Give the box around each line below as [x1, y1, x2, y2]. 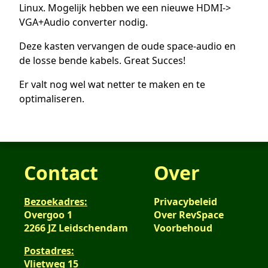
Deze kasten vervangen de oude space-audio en [19, 39, 236, 53]
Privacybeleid [153, 195, 217, 209]
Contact [24, 160, 98, 186]
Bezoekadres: [24, 195, 87, 209]
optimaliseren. [19, 92, 84, 106]
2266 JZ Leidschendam [24, 221, 128, 235]
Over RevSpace [153, 208, 224, 222]
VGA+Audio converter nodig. [19, 16, 148, 29]
